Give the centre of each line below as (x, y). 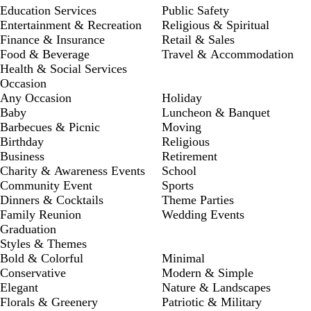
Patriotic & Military (212, 302)
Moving (182, 127)
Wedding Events (203, 215)
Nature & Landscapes (216, 288)
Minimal (183, 259)
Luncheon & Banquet (216, 113)
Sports (178, 186)
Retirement (190, 157)
